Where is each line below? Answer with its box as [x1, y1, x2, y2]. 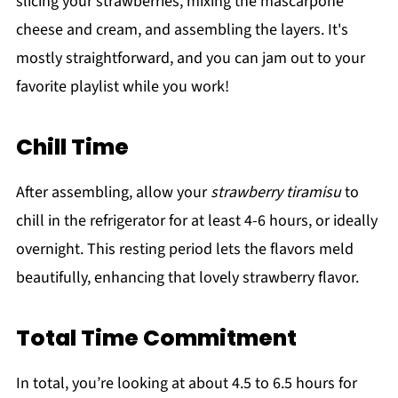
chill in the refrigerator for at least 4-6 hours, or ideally [15, 209, 378, 232]
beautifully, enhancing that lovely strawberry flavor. [15, 266, 359, 289]
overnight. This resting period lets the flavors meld [15, 237, 354, 260]
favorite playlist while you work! [15, 75, 229, 98]
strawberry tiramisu [210, 180, 341, 203]
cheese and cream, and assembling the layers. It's [15, 18, 348, 41]
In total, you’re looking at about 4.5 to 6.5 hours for [15, 371, 357, 394]
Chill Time [15, 131, 129, 163]
